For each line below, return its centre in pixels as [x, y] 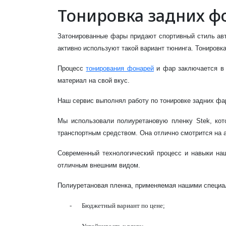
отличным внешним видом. [99, 165]
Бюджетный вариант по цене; [123, 206]
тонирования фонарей [120, 68]
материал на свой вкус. [94, 80]
